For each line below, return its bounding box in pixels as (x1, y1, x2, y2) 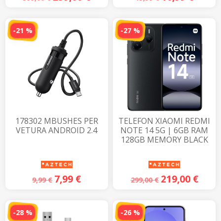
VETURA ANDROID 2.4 (16, 125, 98, 136)
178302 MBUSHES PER (15, 115, 98, 127)
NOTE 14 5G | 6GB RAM (120, 125, 209, 136)
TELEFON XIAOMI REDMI (118, 115, 211, 127)
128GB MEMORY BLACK (120, 134, 208, 146)
